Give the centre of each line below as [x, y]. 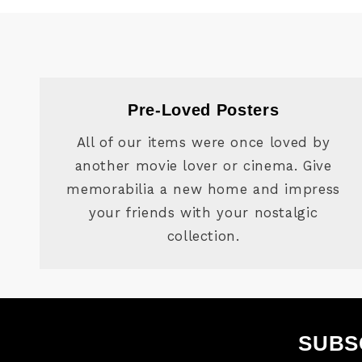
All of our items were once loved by [203, 142]
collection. [203, 236]
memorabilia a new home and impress [203, 189]
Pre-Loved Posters [204, 110]
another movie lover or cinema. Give [203, 165]
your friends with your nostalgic [204, 212]
